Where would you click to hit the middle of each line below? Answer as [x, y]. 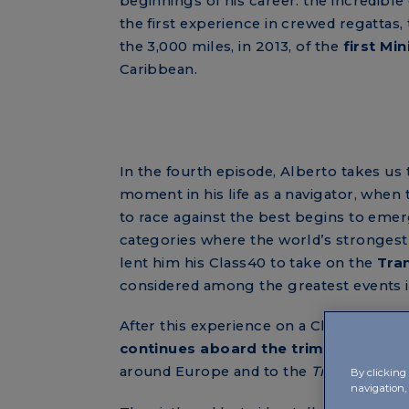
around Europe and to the [215, 372]
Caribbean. [158, 69]
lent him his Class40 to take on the [246, 262]
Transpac [344, 372]
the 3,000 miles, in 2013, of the [231, 46]
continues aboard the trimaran [241, 349]
